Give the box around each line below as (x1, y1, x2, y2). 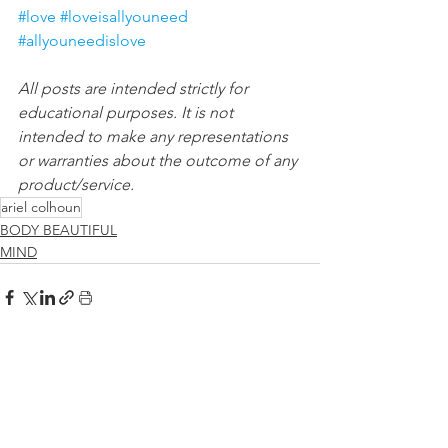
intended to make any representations (18, 127, 292, 147)
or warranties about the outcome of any (18, 151, 301, 171)
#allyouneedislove (18, 31, 146, 51)
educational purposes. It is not (18, 103, 237, 123)
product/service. (18, 175, 134, 195)
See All (276, 361, 320, 380)
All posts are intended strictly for (18, 79, 252, 99)
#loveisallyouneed (60, 7, 188, 27)
